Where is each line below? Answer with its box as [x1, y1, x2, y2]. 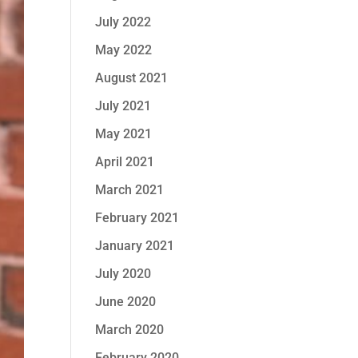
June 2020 [95, 294, 157, 309]
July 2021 [95, 98, 152, 113]
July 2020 [95, 266, 152, 281]
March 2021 [95, 182, 165, 197]
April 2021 [95, 154, 155, 169]
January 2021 [95, 238, 175, 253]
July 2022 [95, 14, 152, 30]
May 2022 [95, 42, 153, 58]
